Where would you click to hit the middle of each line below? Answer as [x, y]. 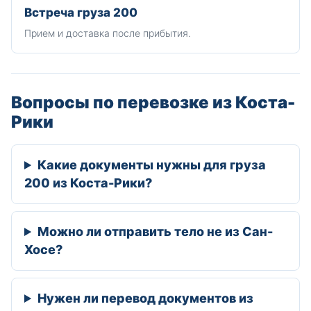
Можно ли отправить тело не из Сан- [155, 232]
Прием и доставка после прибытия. [108, 33]
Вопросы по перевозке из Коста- [153, 102]
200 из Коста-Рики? [88, 183]
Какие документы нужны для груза [152, 165]
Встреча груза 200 [81, 12]
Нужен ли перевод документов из [146, 298]
